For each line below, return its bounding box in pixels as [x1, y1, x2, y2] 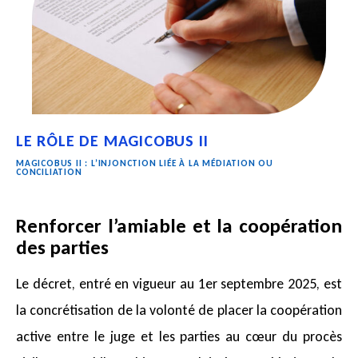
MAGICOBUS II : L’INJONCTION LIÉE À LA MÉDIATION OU [16, 157, 273, 169]
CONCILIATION [16, 166, 82, 178]
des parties [16, 234, 109, 260]
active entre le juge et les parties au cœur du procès [16, 328, 342, 346]
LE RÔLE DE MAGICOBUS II [16, 131, 209, 151]
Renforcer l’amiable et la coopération [16, 213, 342, 238]
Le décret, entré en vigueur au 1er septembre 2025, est [16, 275, 342, 293]
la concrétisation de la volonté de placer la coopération [16, 301, 342, 320]
